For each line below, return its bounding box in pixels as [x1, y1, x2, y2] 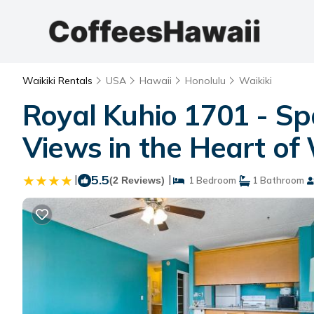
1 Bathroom [250, 175, 304, 186]
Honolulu [185, 74, 226, 87]
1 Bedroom [184, 175, 236, 186]
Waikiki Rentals [22, 74, 95, 87]
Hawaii [139, 74, 172, 87]
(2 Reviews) [109, 175, 165, 186]
